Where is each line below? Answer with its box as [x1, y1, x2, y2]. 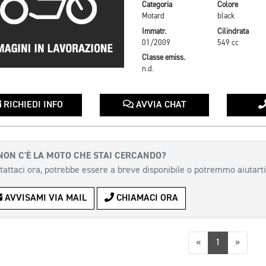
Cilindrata [217, 27, 249, 36]
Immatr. [141, 27, 166, 36]
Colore [217, 1, 238, 9]
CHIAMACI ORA [114, 194, 178, 204]
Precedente [199, 237, 245, 248]
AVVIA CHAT [133, 100, 186, 110]
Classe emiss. [141, 54, 185, 62]
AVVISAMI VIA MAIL [2, 194, 87, 204]
